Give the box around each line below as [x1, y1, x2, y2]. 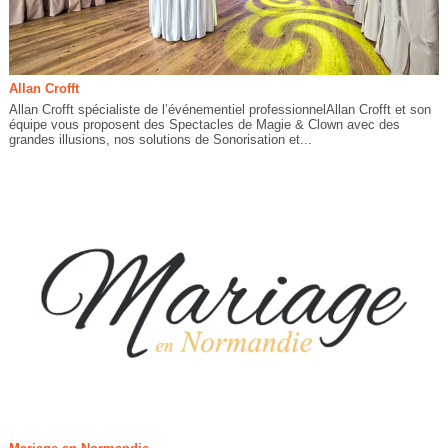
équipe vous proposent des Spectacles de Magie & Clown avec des [8, 117, 400, 133]
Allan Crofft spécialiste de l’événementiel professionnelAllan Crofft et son [8, 102, 431, 118]
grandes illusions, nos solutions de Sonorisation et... [8, 132, 312, 148]
